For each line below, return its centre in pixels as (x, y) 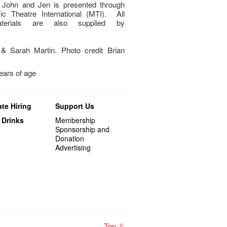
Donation (70, 138)
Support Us (75, 106)
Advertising (73, 147)
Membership (75, 120)
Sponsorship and (83, 129)
